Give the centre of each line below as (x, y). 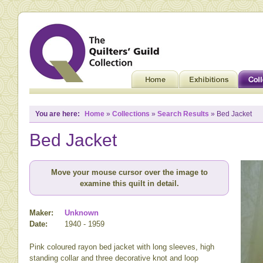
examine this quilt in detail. (129, 183)
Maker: (41, 213)
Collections (131, 114)
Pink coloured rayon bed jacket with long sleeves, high (122, 247)
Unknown (82, 213)
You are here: (58, 114)
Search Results (183, 114)
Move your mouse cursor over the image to (129, 172)
